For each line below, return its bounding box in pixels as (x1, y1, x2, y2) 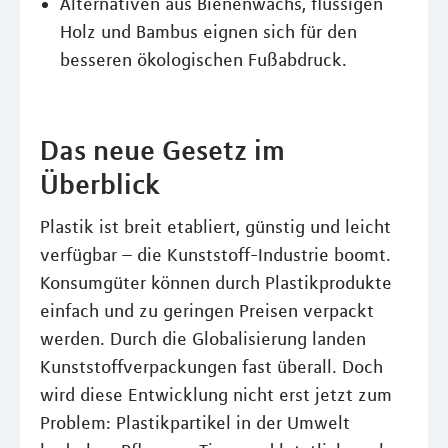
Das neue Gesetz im (40, 133, 285, 167)
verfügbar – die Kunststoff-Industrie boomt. (40, 244, 391, 266)
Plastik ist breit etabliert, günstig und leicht (40, 216, 391, 238)
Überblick (40, 167, 160, 201)
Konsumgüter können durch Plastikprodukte (40, 272, 392, 294)
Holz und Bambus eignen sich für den (60, 21, 357, 43)
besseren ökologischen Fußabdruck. (60, 49, 347, 71)
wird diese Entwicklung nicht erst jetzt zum (40, 384, 392, 406)
